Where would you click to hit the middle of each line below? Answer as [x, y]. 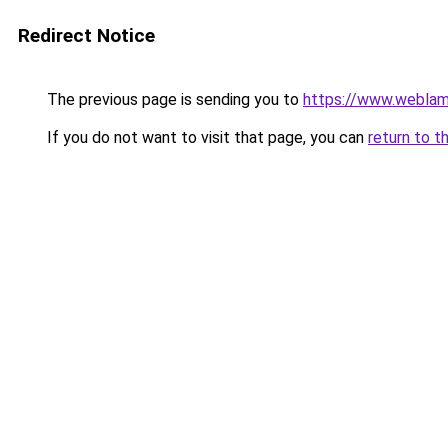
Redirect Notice [86, 35]
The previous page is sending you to [173, 99]
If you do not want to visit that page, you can [205, 137]
